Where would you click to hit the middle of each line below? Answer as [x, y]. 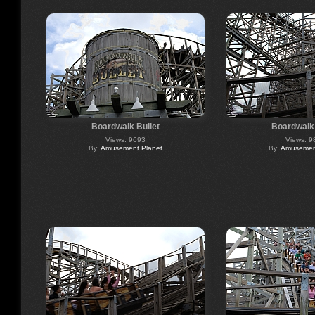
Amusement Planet [131, 148]
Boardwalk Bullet [125, 126]
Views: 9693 [125, 139]
